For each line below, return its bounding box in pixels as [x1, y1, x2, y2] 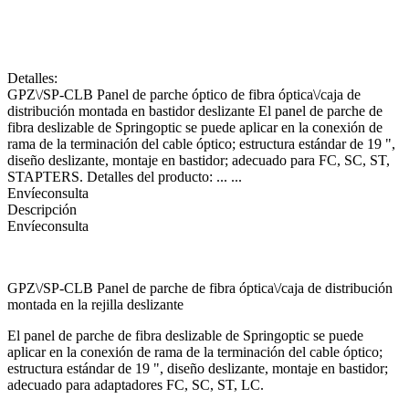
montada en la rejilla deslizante [7, 296, 184, 312]
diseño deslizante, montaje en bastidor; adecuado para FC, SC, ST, [7, 152, 390, 168]
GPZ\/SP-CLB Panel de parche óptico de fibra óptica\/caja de [7, 86, 361, 102]
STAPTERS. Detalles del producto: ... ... [7, 168, 242, 184]
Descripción [7, 201, 77, 217]
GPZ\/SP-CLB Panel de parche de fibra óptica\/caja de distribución [7, 279, 393, 296]
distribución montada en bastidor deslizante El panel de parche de [7, 102, 383, 119]
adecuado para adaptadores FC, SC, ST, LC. [7, 376, 264, 393]
